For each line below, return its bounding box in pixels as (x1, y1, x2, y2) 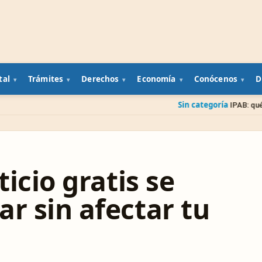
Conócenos (194, 73, 237, 84)
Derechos (81, 73, 119, 84)
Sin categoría (116, 99, 167, 110)
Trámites (28, 73, 64, 84)
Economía (137, 73, 176, 84)
